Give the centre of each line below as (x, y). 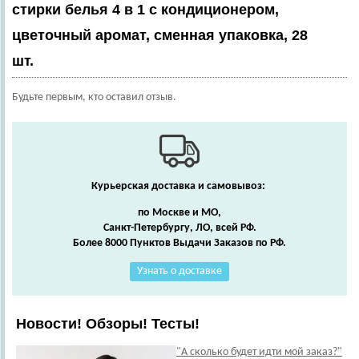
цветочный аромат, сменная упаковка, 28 (160, 35)
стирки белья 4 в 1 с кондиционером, (145, 10)
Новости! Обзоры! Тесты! (108, 324)
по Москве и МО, (179, 213)
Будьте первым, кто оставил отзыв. (94, 97)
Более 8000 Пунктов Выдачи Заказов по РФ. (179, 243)
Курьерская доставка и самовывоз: (179, 186)
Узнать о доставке (179, 271)
